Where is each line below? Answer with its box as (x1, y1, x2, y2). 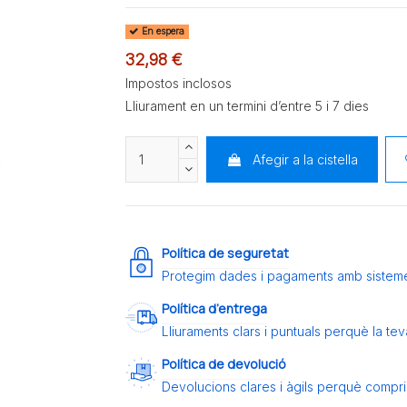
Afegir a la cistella (252, 151, 358, 167)
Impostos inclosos (125, 74, 233, 91)
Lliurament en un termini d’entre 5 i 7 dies (125, 97, 370, 114)
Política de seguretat (162, 244, 290, 263)
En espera (139, 25, 185, 38)
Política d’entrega (162, 300, 268, 318)
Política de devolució (162, 355, 287, 373)
